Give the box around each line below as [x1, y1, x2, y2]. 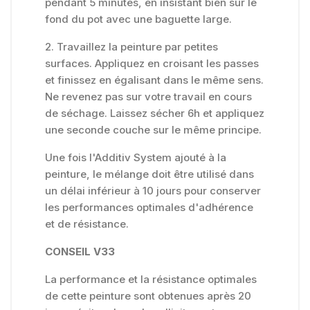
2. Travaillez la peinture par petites [45, 40, 218, 54]
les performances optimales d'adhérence [45, 201, 253, 215]
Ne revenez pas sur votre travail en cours [45, 90, 252, 104]
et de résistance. [45, 217, 129, 231]
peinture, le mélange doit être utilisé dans [45, 167, 254, 181]
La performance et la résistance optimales [45, 273, 257, 286]
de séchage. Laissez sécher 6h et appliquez [45, 107, 264, 120]
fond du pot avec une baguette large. [45, 12, 232, 26]
